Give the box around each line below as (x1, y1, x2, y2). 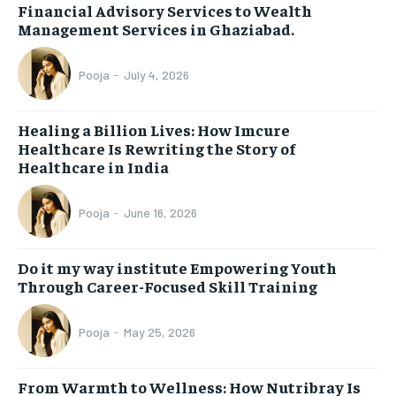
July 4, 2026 (124, 67, 189, 83)
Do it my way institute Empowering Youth (18, 256, 337, 278)
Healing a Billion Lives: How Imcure (18, 118, 290, 140)
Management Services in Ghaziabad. (18, 18, 294, 39)
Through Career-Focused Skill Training (18, 275, 317, 296)
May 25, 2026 (124, 324, 195, 340)
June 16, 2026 (124, 205, 197, 221)
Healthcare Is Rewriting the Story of (18, 137, 295, 158)
